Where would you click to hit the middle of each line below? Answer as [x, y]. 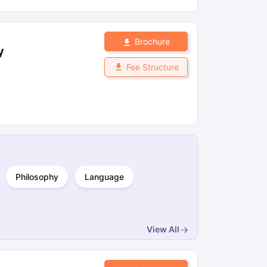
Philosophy [37, 177]
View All [163, 229]
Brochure [152, 41]
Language [104, 177]
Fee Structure [152, 67]
